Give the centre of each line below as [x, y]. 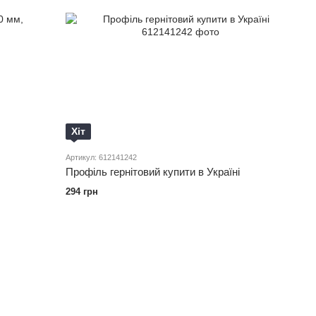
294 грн [82, 192]
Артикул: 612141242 [102, 158]
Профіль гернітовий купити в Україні [153, 172]
